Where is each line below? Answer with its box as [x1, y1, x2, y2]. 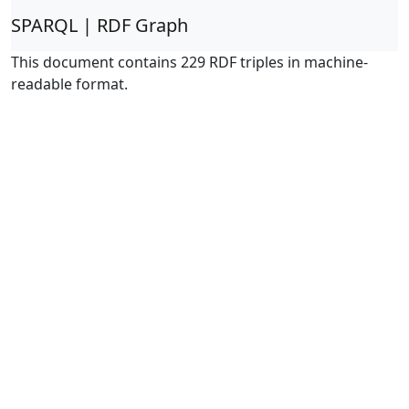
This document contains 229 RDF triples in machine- [11, 52, 368, 72]
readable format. [11, 74, 128, 94]
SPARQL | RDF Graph [11, 13, 188, 37]
